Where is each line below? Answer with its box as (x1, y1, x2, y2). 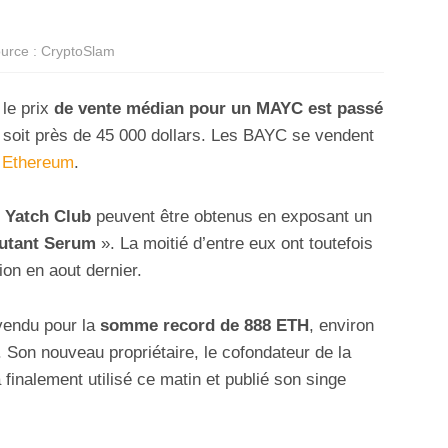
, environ (309, 315, 374, 335)
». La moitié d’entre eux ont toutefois (96, 234, 373, 254)
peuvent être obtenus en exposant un (91, 207, 372, 227)
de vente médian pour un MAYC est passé (54, 99, 383, 119)
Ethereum (2, 153, 74, 173)
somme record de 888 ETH (95, 315, 309, 335)
